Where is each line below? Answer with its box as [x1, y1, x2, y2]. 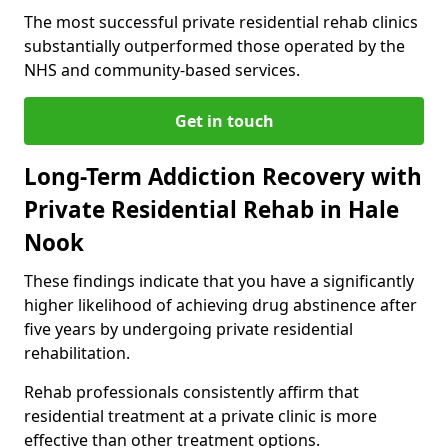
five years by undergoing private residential [24, 317, 353, 340]
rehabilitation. [24, 341, 130, 364]
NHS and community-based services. [24, 58, 300, 81]
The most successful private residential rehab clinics [24, 10, 418, 33]
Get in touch [174, 109, 274, 132]
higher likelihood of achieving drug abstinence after [24, 293, 417, 316]
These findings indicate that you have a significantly [24, 269, 414, 292]
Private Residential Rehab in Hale [24, 193, 399, 225]
